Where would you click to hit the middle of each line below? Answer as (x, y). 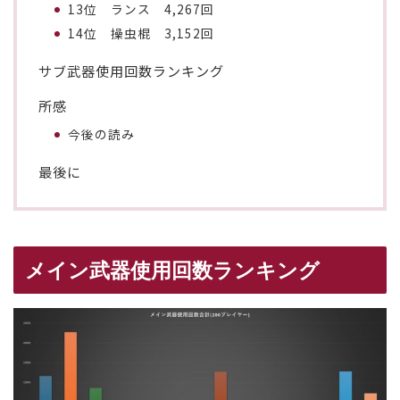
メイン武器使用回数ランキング (172, 270)
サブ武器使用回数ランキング (131, 70)
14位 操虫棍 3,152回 (142, 33)
